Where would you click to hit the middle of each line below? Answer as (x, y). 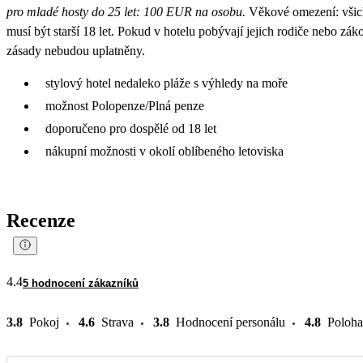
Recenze (41, 220)
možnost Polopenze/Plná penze (125, 105)
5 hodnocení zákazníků (81, 283)
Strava (117, 322)
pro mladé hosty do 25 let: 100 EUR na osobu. (128, 11)
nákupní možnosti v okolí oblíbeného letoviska (164, 151)
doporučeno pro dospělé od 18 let (131, 128)
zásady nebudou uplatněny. (76, 50)
